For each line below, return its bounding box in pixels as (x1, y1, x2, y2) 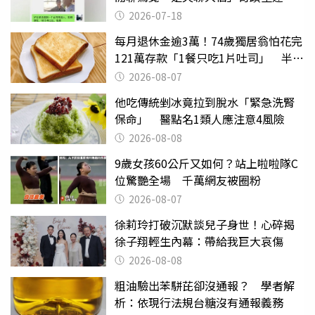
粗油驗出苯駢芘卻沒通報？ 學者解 (115, 276, 295, 294)
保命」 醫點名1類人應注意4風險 (115, 110, 285, 127)
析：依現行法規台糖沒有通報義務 (115, 293, 283, 311)
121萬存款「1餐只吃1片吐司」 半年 (115, 49, 304, 66)
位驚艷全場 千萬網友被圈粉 (115, 171, 261, 188)
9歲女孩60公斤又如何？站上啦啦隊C (115, 154, 298, 172)
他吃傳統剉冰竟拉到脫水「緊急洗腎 (115, 93, 295, 110)
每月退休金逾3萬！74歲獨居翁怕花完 (115, 32, 302, 49)
